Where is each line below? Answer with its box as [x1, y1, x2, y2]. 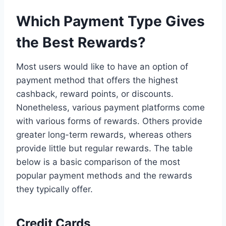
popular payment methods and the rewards [16, 170, 192, 181]
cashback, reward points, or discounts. [16, 88, 174, 99]
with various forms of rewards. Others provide [16, 116, 202, 126]
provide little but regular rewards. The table [16, 143, 193, 153]
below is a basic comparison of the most [16, 156, 180, 167]
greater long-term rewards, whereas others [16, 129, 192, 140]
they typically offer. [16, 184, 93, 194]
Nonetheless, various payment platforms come [16, 102, 205, 112]
